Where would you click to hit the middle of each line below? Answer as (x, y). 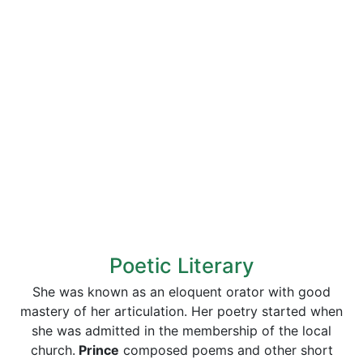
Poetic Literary (181, 265)
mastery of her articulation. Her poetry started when (181, 311)
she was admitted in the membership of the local (181, 331)
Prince (97, 350)
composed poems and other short (226, 350)
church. (53, 350)
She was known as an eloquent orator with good (181, 292)
